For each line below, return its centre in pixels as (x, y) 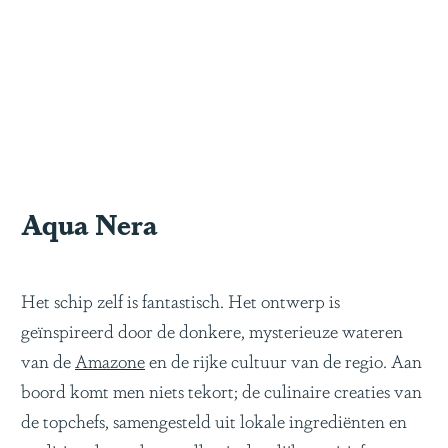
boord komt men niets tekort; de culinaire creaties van (221, 390)
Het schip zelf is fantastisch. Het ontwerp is (180, 300)
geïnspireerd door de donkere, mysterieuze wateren (212, 330)
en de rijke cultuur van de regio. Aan (283, 360)
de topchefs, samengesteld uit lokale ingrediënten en (214, 420)
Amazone (110, 360)
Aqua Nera (89, 223)
